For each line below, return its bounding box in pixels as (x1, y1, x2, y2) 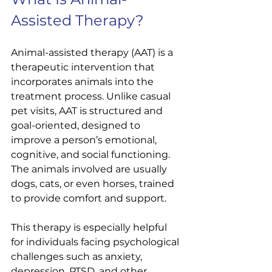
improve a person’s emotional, (11, 134, 159, 146)
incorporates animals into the (11, 76, 156, 87)
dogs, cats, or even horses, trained (11, 178, 177, 189)
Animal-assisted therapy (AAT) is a (11, 47, 175, 58)
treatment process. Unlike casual (11, 90, 173, 102)
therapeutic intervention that (11, 61, 157, 73)
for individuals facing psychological (11, 236, 182, 248)
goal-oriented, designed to (11, 120, 143, 131)
